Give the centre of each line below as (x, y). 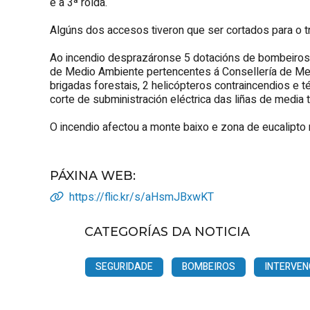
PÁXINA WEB (91, 175)
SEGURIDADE (124, 266)
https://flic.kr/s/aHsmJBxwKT (142, 197)
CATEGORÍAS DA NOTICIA (167, 231)
